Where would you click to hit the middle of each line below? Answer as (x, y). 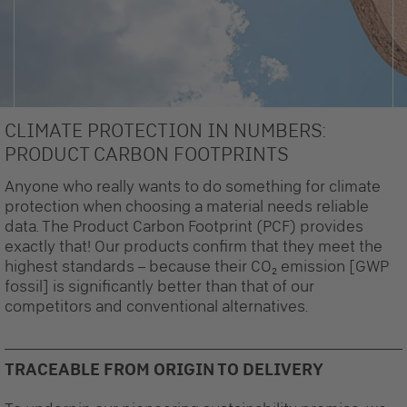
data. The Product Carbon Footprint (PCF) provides (184, 226)
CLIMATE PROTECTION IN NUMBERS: (165, 130)
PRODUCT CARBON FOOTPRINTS (147, 154)
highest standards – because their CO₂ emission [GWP (197, 266)
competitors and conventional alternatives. (156, 306)
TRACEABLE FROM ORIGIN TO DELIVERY (164, 369)
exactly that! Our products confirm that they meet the (194, 246)
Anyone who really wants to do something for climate (193, 186)
